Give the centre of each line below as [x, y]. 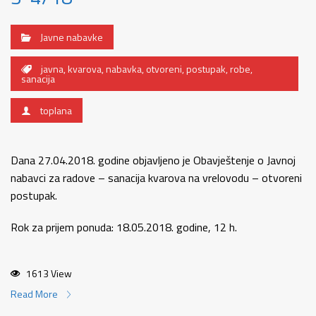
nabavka [124, 69]
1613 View [48, 273]
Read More [35, 294]
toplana [56, 110]
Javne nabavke [72, 37]
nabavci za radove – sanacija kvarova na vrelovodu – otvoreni [156, 178]
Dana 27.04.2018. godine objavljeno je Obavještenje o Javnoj [153, 160]
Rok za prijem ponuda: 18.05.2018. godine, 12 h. [124, 227]
